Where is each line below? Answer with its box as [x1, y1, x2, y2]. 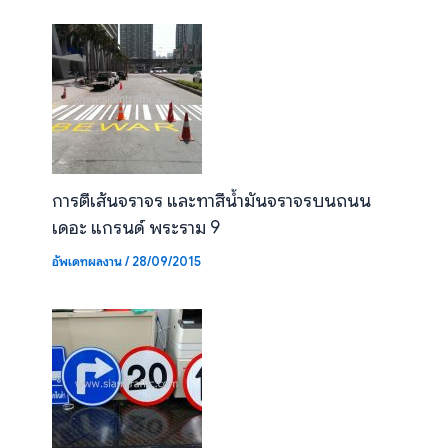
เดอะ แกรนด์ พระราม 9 [51, 215, 220, 239]
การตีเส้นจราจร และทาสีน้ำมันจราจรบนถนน [51, 188, 371, 212]
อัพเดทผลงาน [51, 253, 122, 270]
